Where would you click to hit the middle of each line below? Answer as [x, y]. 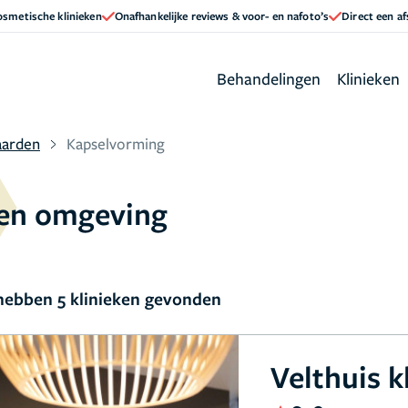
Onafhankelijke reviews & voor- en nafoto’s [222, 15]
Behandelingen [269, 78]
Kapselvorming [116, 143]
